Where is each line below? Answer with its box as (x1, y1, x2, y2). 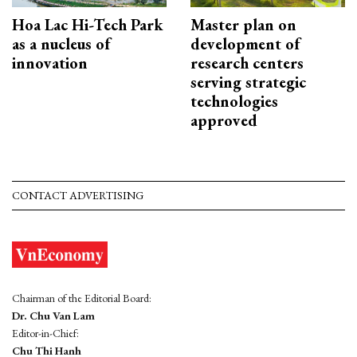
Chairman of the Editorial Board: (12, 290, 151, 305)
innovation (12, 52, 88, 73)
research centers (190, 52, 304, 73)
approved (190, 109, 257, 131)
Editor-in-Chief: (12, 325, 79, 340)
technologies (190, 90, 278, 112)
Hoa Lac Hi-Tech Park (12, 14, 163, 35)
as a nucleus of (12, 33, 110, 54)
